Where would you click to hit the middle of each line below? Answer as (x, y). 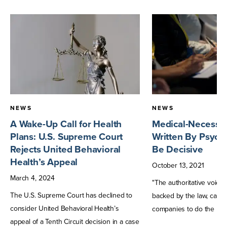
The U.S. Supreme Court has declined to (71, 196)
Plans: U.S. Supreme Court (67, 137)
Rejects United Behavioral (66, 149)
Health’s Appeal (44, 162)
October (165, 166)
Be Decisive (178, 149)
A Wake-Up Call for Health (66, 124)
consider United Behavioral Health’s (65, 209)
